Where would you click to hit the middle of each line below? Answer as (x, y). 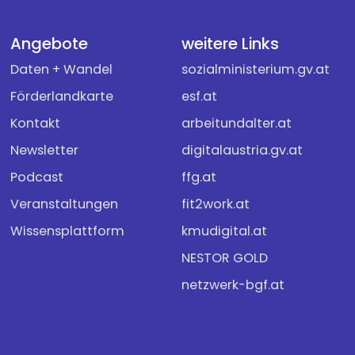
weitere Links (231, 44)
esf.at (200, 97)
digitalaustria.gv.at (242, 151)
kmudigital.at (225, 231)
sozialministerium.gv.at (256, 70)
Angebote (50, 44)
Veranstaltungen (65, 204)
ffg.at (199, 177)
